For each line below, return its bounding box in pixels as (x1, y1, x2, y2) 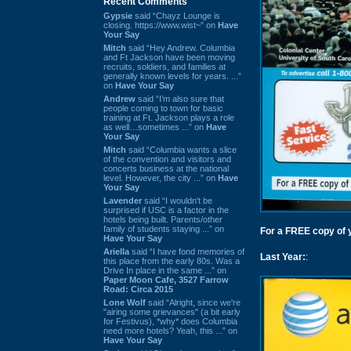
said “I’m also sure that (136, 93, 224, 103)
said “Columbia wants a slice (126, 144, 237, 154)
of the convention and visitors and (103, 154, 231, 164)
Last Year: (260, 251, 306, 262)
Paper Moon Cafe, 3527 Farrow (103, 274, 229, 284)
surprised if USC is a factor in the (103, 204, 229, 215)
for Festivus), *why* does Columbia (103, 316, 237, 326)
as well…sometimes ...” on (103, 121, 206, 132)
